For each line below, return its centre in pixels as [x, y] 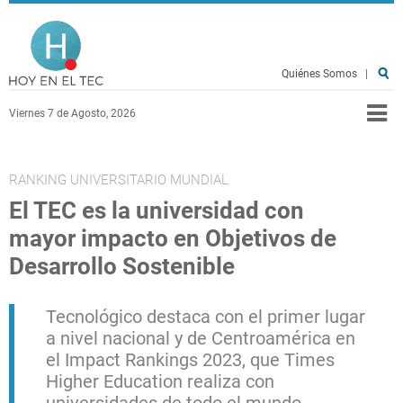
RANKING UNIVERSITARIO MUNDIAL [119, 180]
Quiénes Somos [319, 74]
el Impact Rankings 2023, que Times [190, 360]
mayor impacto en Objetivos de [173, 238]
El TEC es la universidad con [157, 210]
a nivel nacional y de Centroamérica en [201, 338]
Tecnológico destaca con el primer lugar [206, 317]
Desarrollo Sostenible [122, 266]
